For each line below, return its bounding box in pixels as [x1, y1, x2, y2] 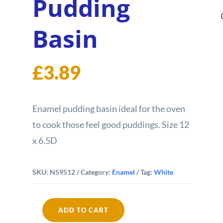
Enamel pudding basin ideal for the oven [32, 103, 185, 114]
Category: [80, 167, 112, 176]
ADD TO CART [58, 206, 109, 215]
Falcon [31, 211, 53, 221]
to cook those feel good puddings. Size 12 [32, 118, 189, 130]
